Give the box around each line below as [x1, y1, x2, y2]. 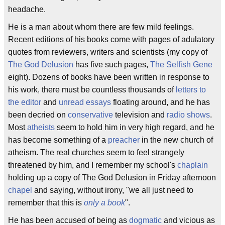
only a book [84, 198, 125, 207]
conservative [68, 110, 113, 119]
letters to [176, 85, 206, 94]
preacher [108, 136, 140, 144]
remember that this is [8, 198, 84, 207]
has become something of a [8, 136, 108, 144]
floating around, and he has [111, 98, 210, 106]
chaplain [177, 161, 208, 169]
